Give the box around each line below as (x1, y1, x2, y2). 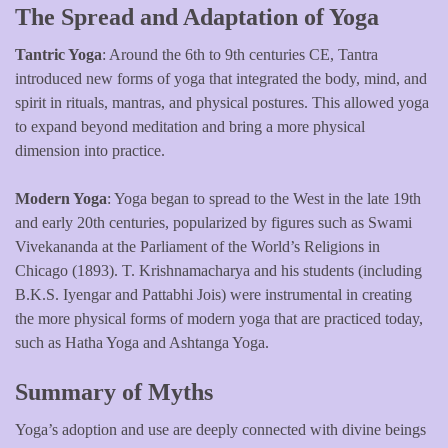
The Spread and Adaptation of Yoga (15, 3, 379, 30)
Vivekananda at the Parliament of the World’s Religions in (15, 237, 380, 255)
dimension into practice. (15, 141, 165, 159)
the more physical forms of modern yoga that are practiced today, (15, 309, 423, 327)
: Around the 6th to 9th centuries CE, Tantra (102, 45, 378, 63)
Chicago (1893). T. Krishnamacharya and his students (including (15, 261, 422, 279)
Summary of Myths (15, 378, 213, 405)
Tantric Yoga (15, 45, 102, 63)
